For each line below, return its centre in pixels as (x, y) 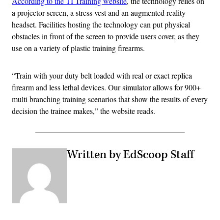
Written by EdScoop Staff (130, 155)
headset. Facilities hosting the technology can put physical (101, 25)
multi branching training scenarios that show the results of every (110, 99)
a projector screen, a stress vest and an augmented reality (99, 13)
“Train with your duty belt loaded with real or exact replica (102, 76)
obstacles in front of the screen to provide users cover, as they (106, 36)
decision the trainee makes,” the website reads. (83, 111)
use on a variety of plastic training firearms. (78, 48)
